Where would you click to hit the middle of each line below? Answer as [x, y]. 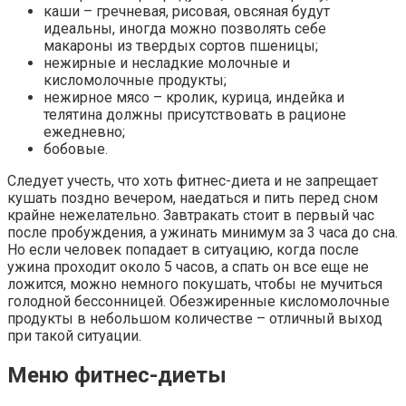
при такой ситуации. [74, 336]
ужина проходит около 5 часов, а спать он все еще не [188, 267]
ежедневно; [84, 132]
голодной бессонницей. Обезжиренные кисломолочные [198, 302]
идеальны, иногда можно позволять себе [185, 29]
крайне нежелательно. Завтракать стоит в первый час [191, 216]
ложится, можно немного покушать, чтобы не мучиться [195, 285]
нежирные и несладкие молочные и [167, 63]
